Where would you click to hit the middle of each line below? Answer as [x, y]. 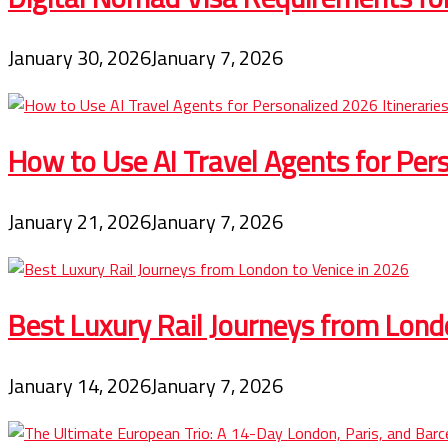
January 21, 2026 [79, 222]
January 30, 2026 [79, 58]
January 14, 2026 [79, 386]
